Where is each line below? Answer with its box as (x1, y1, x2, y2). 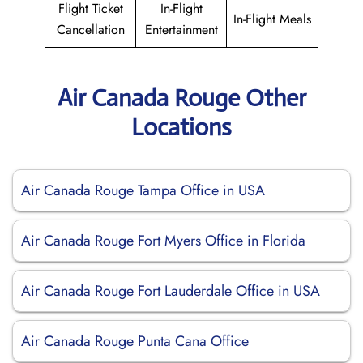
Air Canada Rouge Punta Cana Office (21, 331, 249, 352)
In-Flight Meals (233, 10, 311, 28)
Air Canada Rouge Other (57, 83, 306, 113)
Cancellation (56, 20, 125, 39)
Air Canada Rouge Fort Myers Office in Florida (21, 230, 305, 251)
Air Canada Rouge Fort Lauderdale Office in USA (21, 280, 320, 301)
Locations (131, 112, 232, 142)
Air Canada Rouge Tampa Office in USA (21, 180, 265, 201)
